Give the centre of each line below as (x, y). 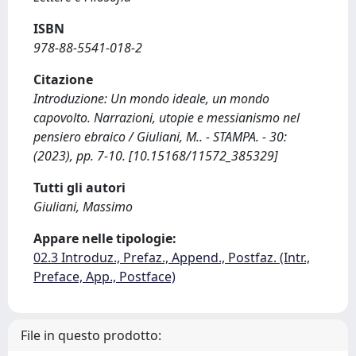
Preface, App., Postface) (104, 277)
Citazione (63, 79)
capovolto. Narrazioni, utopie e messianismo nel (166, 118)
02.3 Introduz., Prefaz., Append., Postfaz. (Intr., (172, 257)
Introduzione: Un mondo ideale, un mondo (151, 99)
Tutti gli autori (79, 188)
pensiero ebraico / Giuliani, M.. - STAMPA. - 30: (160, 137)
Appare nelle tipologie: (105, 238)
